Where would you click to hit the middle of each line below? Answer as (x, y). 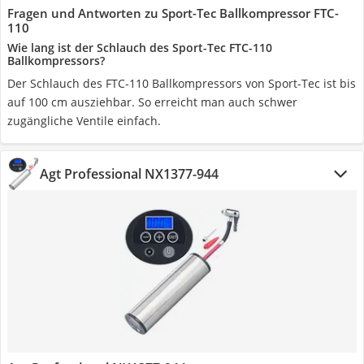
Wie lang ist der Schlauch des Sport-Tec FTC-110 (140, 48)
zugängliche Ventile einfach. (84, 121)
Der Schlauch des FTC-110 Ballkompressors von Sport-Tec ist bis (182, 83)
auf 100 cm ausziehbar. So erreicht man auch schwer (152, 102)
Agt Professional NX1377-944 (129, 174)
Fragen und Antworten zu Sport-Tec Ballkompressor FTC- (173, 13)
